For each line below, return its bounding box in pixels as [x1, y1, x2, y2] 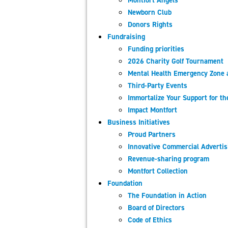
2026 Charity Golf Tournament [128, 56, 223, 66]
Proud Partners [128, 129, 176, 139]
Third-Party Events [128, 80, 187, 91]
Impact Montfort [128, 105, 177, 115]
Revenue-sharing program [128, 154, 209, 164]
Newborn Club [128, 7, 172, 17]
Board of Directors [128, 203, 185, 213]
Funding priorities [128, 44, 184, 54]
